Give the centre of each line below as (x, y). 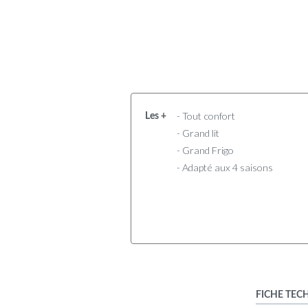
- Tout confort (206, 115)
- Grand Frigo (205, 150)
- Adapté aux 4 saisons (225, 167)
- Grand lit (198, 133)
